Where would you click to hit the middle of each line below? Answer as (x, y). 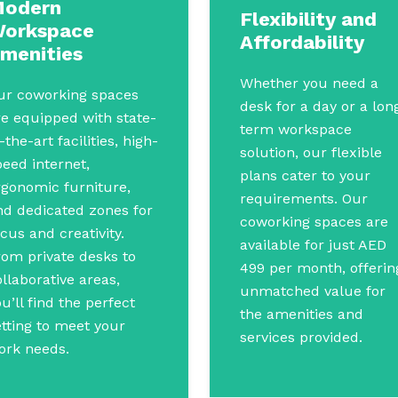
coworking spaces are (314, 222)
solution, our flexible (311, 152)
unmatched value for (313, 291)
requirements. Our (304, 199)
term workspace (296, 129)
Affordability (302, 42)
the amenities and (302, 314)
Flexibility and (308, 19)
